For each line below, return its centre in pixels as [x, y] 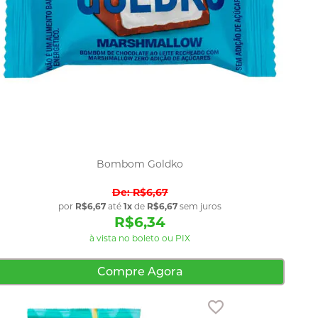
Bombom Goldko [140, 164]
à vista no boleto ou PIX [140, 238]
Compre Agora [140, 271]
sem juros [200, 206]
